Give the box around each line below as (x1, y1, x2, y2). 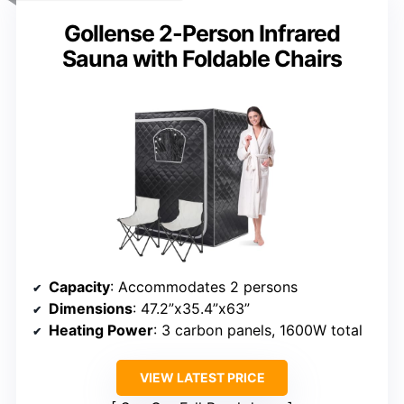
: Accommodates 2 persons (110, 278, 298, 297)
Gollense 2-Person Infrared (64, 20, 340, 48)
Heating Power (49, 321, 153, 340)
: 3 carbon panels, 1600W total (153, 321, 363, 340)
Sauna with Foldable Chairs (62, 45, 342, 73)
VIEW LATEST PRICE (139, 370, 265, 386)
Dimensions (49, 299, 133, 318)
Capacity (49, 278, 110, 297)
